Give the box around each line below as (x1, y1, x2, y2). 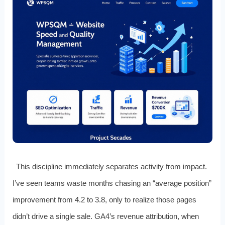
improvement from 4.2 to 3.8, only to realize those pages (12, 195, 196, 204)
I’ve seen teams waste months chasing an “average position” (12, 178, 211, 187)
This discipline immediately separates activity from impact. (16, 162, 207, 171)
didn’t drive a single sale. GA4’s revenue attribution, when (12, 211, 199, 220)
